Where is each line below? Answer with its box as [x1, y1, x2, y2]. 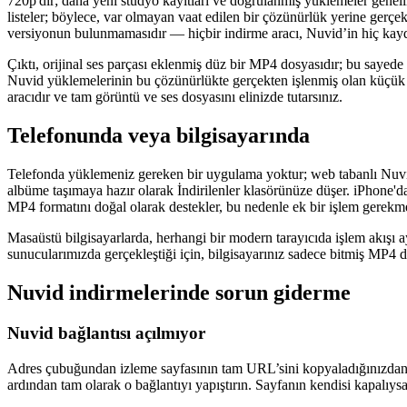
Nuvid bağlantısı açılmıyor [7, 323, 205, 342]
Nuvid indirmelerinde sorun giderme [7, 280, 351, 304]
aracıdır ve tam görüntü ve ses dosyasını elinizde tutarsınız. [7, 89, 342, 105]
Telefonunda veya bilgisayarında [7, 124, 310, 148]
